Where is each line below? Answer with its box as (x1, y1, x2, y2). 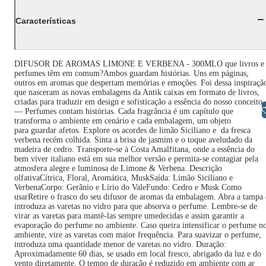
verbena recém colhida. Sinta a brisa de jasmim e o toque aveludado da (14, 135, 252, 144)
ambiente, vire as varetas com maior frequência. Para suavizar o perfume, (14, 230, 261, 239)
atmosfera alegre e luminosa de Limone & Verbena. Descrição (14, 164, 222, 173)
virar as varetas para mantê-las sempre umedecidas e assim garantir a (14, 211, 244, 220)
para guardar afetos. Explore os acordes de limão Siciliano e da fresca (14, 126, 251, 135)
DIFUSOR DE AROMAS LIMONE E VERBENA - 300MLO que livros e (14, 59, 264, 68)
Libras (217, 104, 245, 115)
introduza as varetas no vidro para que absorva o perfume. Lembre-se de (14, 202, 257, 211)
